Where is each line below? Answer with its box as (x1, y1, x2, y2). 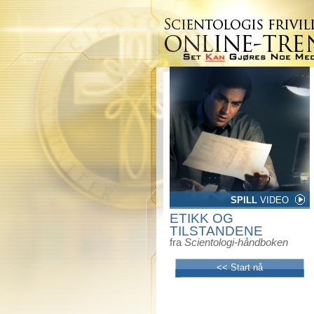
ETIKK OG (170, 211, 233, 226)
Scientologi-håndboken (184, 236, 288, 248)
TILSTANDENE (170, 224, 263, 238)
